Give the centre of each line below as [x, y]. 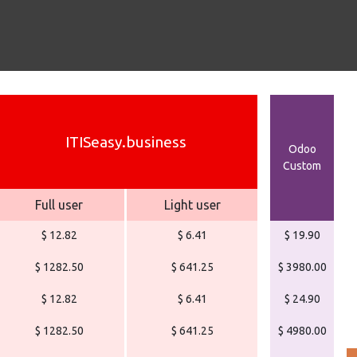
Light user [192, 205]
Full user [59, 205]
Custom [302, 166]
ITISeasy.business [126, 142]
